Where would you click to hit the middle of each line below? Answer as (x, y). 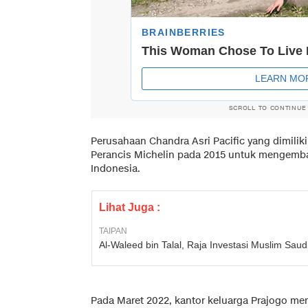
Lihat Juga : (130, 207)
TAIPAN (113, 231)
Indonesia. (115, 168)
